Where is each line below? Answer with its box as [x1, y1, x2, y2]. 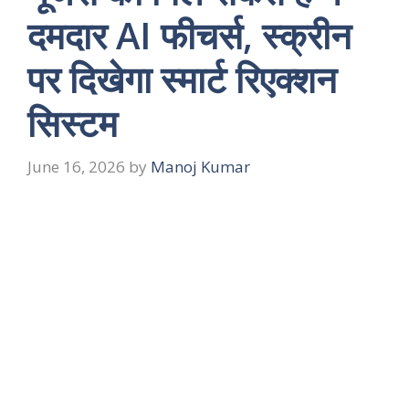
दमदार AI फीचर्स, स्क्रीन [27, 10, 351, 61]
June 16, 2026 [27, 155, 125, 177]
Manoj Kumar [151, 155, 250, 177]
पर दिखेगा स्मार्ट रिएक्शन [27, 54, 337, 105]
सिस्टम [27, 98, 118, 149]
